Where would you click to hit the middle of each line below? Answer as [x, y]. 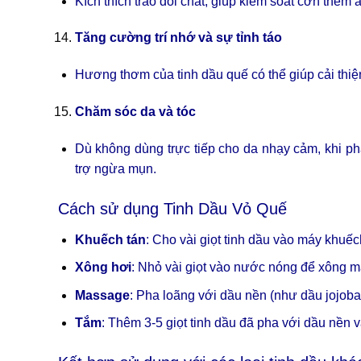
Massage [102, 295]
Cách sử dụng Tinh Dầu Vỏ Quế [172, 208]
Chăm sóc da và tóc [135, 112]
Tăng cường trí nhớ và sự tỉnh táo [178, 38]
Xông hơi [103, 268]
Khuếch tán [110, 239]
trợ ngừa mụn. [115, 168]
